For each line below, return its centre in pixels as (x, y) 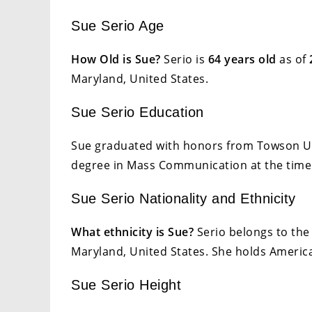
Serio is (184, 59)
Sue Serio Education (138, 112)
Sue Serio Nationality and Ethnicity (184, 198)
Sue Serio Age (118, 25)
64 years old (242, 59)
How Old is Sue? (116, 59)
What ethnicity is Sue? (132, 232)
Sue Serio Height (126, 284)
